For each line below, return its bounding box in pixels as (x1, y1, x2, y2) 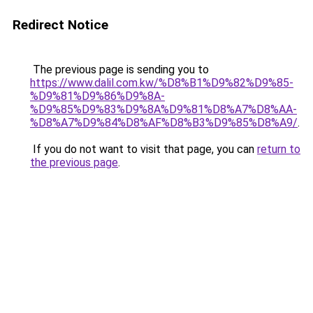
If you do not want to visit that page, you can (30, 143, 257, 156)
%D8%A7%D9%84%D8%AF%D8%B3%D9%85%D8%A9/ (30, 116, 298, 129)
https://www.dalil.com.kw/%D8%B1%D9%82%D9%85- (30, 76, 293, 89)
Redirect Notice (13, 17, 108, 33)
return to (257, 143, 300, 156)
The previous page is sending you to (30, 63, 209, 76)
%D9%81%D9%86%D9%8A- (30, 89, 165, 103)
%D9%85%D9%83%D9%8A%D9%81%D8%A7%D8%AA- (30, 103, 297, 116)
